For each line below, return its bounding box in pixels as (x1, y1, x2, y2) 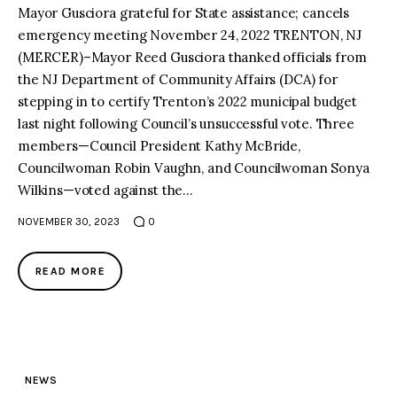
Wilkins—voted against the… (18, 182, 194, 199)
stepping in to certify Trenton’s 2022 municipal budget (18, 93, 357, 111)
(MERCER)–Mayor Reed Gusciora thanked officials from (18, 49, 367, 66)
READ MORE (35, 265, 105, 278)
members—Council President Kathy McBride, (18, 137, 301, 155)
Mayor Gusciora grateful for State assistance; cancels (18, 4, 350, 22)
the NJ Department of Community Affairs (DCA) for (18, 71, 338, 89)
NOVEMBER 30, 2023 (18, 215, 120, 229)
